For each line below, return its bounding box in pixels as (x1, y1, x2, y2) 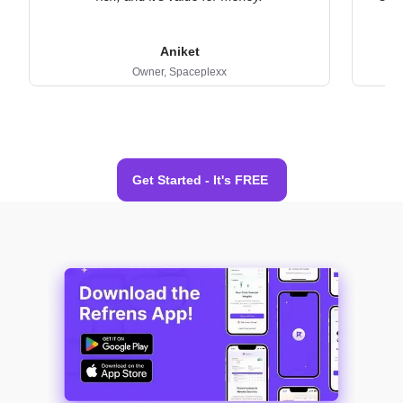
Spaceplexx (169, 65, 227, 78)
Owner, (132, 65, 169, 78)
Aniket (159, 43, 200, 58)
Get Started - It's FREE (131, 173, 268, 188)
